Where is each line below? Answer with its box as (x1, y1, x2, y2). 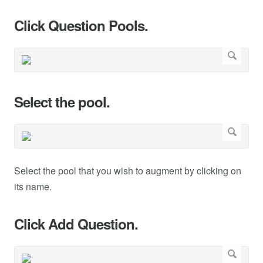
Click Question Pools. (14, 15, 148, 36)
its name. (14, 180, 52, 194)
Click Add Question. (14, 214, 138, 234)
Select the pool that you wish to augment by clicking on (14, 164, 241, 178)
